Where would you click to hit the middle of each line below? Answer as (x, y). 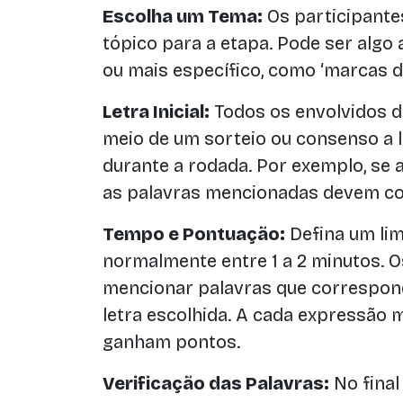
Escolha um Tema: (183, 16)
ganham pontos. (171, 342)
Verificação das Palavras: (216, 383)
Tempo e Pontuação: (194, 234)
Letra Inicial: (156, 112)
